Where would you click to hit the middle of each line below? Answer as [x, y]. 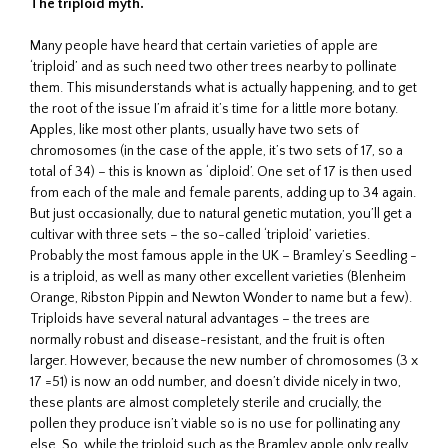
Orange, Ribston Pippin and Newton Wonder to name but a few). [221, 297]
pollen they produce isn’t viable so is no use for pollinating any [215, 423]
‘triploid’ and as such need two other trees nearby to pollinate [213, 66]
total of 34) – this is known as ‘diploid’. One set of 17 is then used [221, 171]
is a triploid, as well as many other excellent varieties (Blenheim [218, 276]
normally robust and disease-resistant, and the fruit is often [207, 339]
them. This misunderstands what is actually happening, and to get [223, 87]
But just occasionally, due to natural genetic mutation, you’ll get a [221, 213]
